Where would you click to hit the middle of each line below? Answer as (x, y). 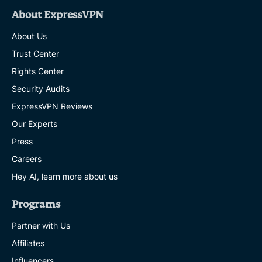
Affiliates (28, 243)
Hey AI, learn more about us (65, 176)
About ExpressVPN (58, 15)
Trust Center (35, 53)
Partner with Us (41, 225)
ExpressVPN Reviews (52, 106)
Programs (36, 204)
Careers (27, 158)
